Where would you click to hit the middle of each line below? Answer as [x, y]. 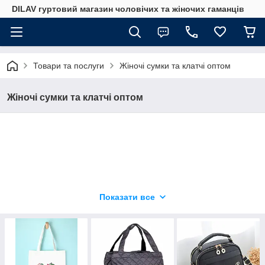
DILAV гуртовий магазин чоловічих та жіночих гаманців [128, 9]
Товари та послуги [69, 66]
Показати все [127, 197]
